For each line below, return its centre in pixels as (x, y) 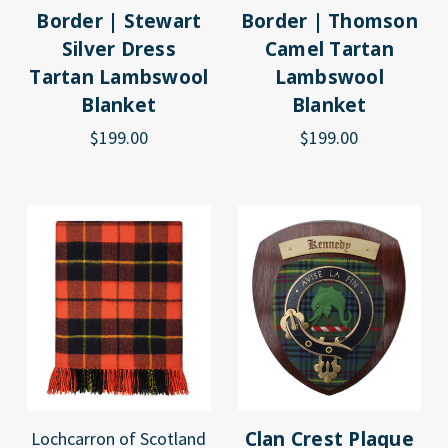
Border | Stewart (119, 21)
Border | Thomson (329, 21)
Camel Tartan (329, 49)
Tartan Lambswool (119, 77)
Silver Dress (118, 49)
